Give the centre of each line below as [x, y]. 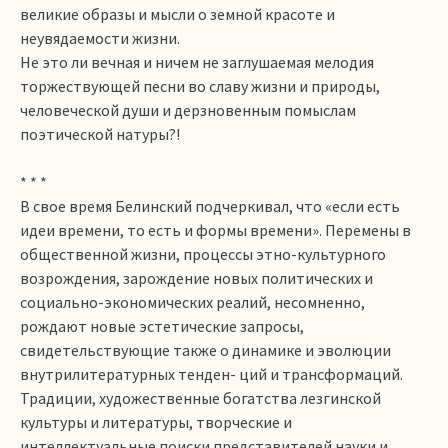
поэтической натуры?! [100, 134]
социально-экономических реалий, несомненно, [192, 302]
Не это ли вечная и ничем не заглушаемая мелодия [197, 62]
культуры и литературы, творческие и [156, 422]
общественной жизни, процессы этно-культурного [203, 254]
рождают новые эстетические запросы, [162, 326]
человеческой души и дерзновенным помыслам [188, 110]
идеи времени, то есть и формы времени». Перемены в [215, 230]
